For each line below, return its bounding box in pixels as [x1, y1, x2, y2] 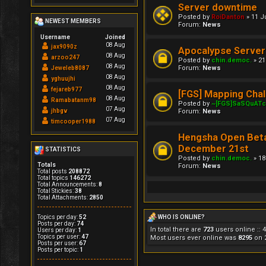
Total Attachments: [37, 194, 89, 201]
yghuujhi [51, 75, 75, 83]
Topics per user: [37, 233, 81, 240]
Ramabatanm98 [51, 97, 96, 104]
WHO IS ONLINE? [157, 213, 205, 220]
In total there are [150, 226, 203, 234]
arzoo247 [51, 54, 80, 61]
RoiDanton [211, 12, 245, 21]
